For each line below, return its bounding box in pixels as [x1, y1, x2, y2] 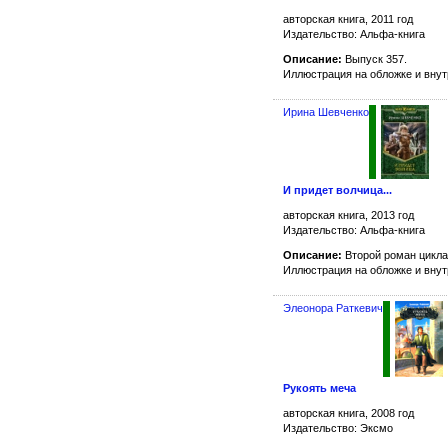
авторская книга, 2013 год [283, 208, 414, 221]
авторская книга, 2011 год [283, 13, 413, 26]
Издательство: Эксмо [283, 422, 393, 435]
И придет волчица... [283, 183, 392, 196]
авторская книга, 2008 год [283, 407, 414, 420]
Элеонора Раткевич [283, 301, 383, 314]
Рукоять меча [283, 382, 356, 395]
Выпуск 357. [342, 53, 407, 66]
